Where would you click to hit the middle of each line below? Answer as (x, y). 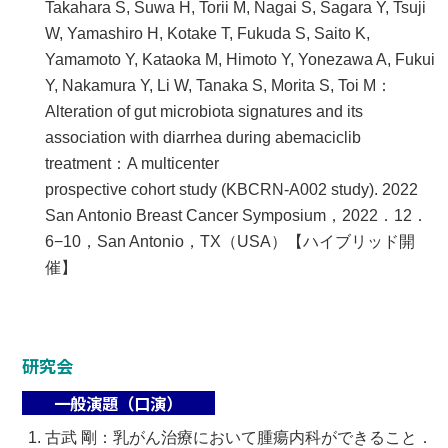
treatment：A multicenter (132, 163)
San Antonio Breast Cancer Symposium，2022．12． (237, 215)
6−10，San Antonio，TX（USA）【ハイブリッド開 (230, 241)
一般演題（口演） (118, 403)
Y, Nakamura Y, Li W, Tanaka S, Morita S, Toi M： (219, 85)
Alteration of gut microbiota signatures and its (204, 111)
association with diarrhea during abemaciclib (203, 137)
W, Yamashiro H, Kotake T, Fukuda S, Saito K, (208, 33)
